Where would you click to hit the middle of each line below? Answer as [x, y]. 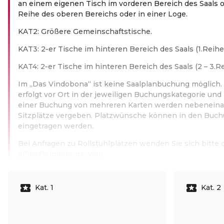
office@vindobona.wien [61, 154]
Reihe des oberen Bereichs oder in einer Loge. [103, 14]
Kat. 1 [44, 188]
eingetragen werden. [56, 126]
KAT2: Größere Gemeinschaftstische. [85, 31]
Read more [26, 164]
